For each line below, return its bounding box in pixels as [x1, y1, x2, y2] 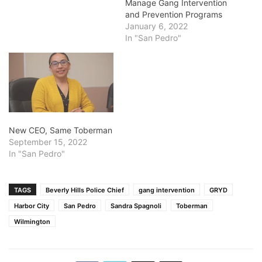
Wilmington [14, 217, 50, 226]
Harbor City [14, 201, 49, 210]
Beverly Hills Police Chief [46, 185, 124, 194]
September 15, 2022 [9, 136, 87, 147]
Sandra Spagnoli [111, 201, 161, 210]
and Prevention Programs [125, 9, 222, 19]
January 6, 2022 [125, 20, 188, 31]
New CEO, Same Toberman [9, 125, 112, 135]
